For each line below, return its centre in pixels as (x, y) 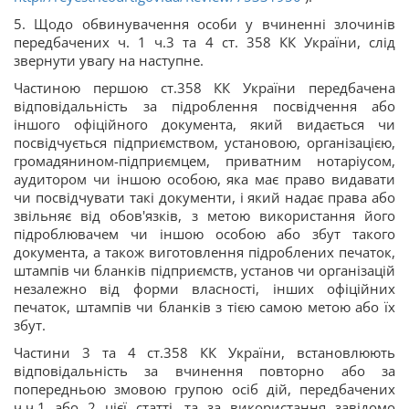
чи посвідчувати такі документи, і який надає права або (204, 197)
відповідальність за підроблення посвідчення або (204, 106)
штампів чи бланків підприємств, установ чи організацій (204, 270)
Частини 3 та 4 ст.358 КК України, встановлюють (204, 352)
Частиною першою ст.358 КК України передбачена (204, 88)
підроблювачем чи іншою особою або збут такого (204, 234)
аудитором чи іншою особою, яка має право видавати (204, 179)
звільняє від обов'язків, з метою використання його (204, 215)
